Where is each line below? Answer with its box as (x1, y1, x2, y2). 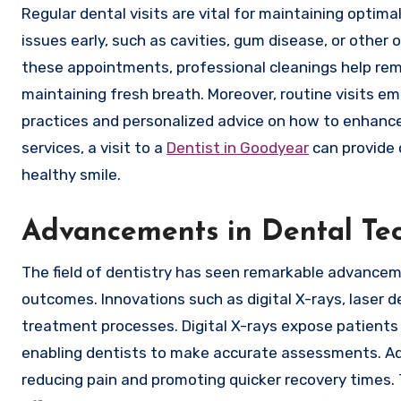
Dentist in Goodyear (166, 139, 309, 157)
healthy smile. (21, 166, 121, 183)
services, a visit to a (21, 139, 166, 157)
